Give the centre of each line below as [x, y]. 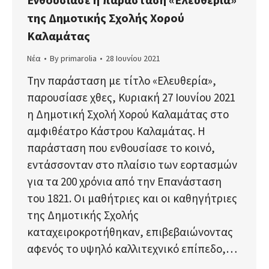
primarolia [79, 59]
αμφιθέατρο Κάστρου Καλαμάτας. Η [116, 131]
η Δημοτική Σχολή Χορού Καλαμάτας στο [128, 114]
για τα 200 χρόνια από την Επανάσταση [124, 182]
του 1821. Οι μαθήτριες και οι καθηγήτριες [132, 198]
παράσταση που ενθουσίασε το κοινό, [121, 148]
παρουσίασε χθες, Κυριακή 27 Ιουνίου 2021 [131, 98]
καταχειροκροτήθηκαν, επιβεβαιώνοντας [130, 232]
